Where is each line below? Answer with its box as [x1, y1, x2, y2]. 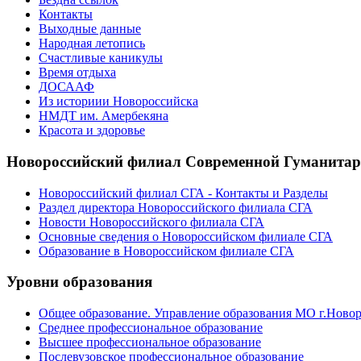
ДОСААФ [39, 80, 94, 94]
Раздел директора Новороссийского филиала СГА [39, 200, 313, 214]
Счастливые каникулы [39, 51, 163, 65]
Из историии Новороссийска [39, 94, 198, 109]
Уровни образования [6, 273, 152, 291]
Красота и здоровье [39, 123, 145, 138]
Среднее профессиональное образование [39, 321, 263, 334]
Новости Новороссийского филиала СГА [39, 214, 264, 229]
